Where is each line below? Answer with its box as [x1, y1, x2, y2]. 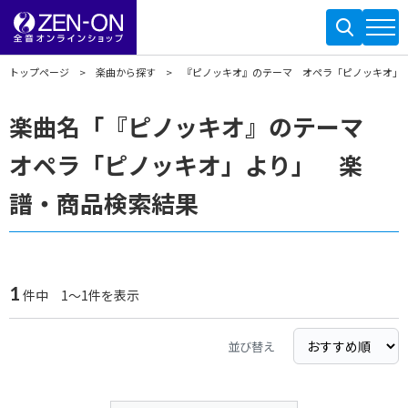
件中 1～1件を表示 [20, 286, 139, 304]
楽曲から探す [96, 65, 156, 79]
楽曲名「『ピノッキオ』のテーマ [9, 109, 387, 143]
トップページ [9, 65, 69, 79]
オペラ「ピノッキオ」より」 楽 [9, 148, 362, 181]
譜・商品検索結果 [9, 186, 199, 219]
